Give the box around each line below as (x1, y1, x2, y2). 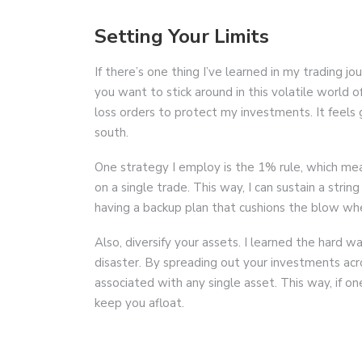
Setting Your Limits (95, 23, 269, 50)
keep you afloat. (95, 295, 184, 312)
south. (95, 124, 128, 141)
